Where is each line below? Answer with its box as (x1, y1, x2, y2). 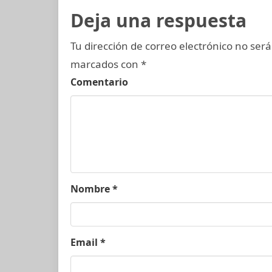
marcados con (70, 56, 141, 71)
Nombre (70, 182, 112, 195)
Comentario (70, 75, 128, 89)
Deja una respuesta (70, 7, 246, 33)
